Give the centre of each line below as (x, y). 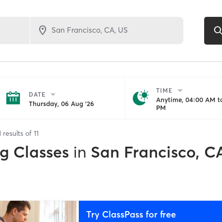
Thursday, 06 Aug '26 (61, 104)
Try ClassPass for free (131, 214)
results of (17, 133)
